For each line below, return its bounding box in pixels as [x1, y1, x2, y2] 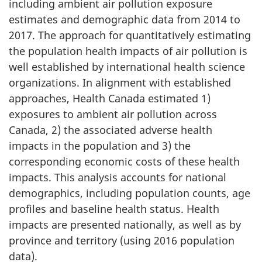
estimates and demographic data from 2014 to [9, 12, 240, 26]
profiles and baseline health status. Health [9, 202, 219, 216]
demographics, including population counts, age [9, 186, 250, 200]
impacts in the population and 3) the [9, 139, 191, 153]
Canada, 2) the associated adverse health [9, 123, 212, 137]
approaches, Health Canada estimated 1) [9, 91, 211, 105]
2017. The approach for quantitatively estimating [9, 28, 251, 42]
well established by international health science [9, 60, 245, 74]
